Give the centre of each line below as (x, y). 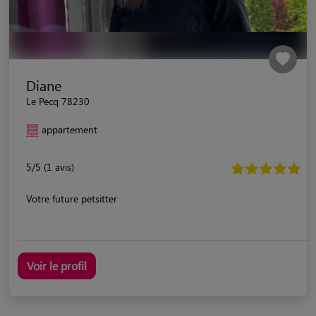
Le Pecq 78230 (58, 101)
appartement (69, 129)
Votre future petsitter (72, 198)
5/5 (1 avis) (50, 166)
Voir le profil (57, 265)
